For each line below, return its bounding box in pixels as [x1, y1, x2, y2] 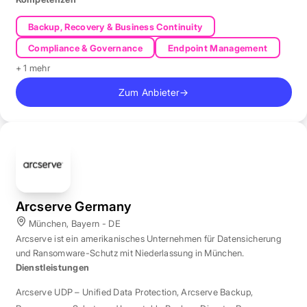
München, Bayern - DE [26, 217, 121, 229]
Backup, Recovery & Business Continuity [27, 21, 203, 32]
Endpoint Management [167, 42, 268, 53]
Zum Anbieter [118, 86, 180, 98]
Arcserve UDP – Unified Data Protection [15, 286, 177, 297]
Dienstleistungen [15, 261, 90, 273]
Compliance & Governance [27, 42, 143, 53]
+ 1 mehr [15, 62, 50, 74]
